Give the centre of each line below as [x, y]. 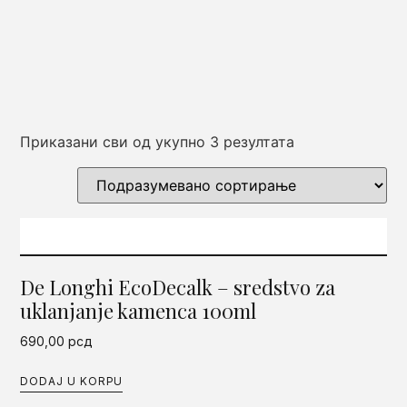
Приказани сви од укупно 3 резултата [158, 141]
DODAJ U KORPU [72, 381]
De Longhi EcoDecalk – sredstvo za [178, 287]
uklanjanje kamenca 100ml [139, 310]
